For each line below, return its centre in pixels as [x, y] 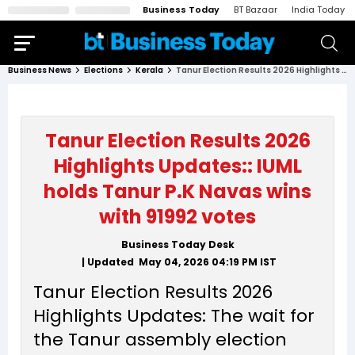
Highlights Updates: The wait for [174, 316]
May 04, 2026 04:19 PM [198, 262]
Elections [103, 70]
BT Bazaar [256, 10]
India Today [318, 10]
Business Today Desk [177, 244]
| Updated [109, 262]
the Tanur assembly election [160, 340]
